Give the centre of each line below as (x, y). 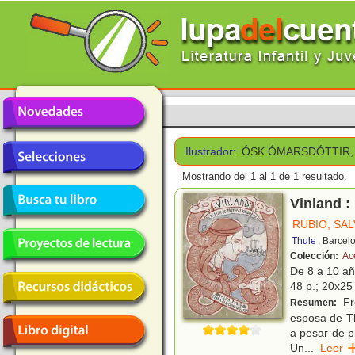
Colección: (315, 256)
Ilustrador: (211, 151)
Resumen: (315, 303)
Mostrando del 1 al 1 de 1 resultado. (265, 177)
